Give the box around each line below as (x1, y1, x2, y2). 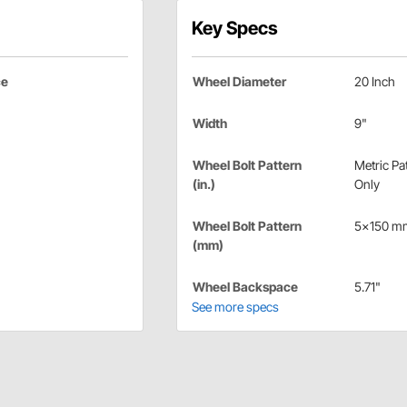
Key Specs (191, 17, 278, 40)
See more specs (191, 299, 279, 315)
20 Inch (353, 74, 395, 90)
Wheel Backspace (192, 279, 298, 295)
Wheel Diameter (192, 74, 286, 90)
